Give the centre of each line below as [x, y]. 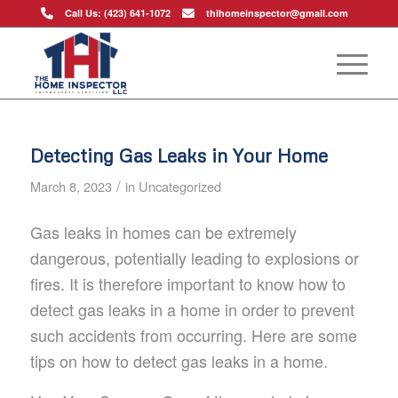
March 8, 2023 [71, 186]
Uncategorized [179, 186]
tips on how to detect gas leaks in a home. [179, 361]
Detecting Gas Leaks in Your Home [179, 155]
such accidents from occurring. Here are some [193, 335]
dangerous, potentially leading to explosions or [194, 258]
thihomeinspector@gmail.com [277, 13]
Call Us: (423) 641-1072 [117, 13]
